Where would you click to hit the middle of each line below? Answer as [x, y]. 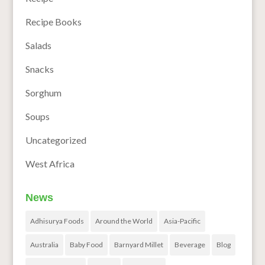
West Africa [50, 164]
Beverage [190, 245]
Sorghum [43, 93]
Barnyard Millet [138, 245]
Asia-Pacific [182, 221]
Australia [44, 245]
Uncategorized [56, 140]
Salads [38, 46]
